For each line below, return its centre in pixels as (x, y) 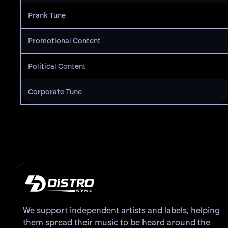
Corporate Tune (55, 92)
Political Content (57, 67)
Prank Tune (47, 16)
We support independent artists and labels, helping (121, 211)
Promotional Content (64, 41)
